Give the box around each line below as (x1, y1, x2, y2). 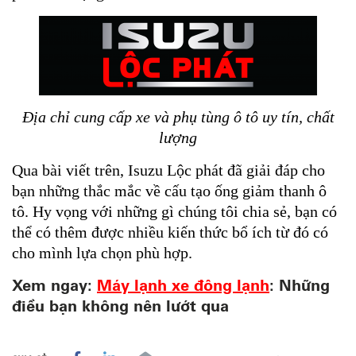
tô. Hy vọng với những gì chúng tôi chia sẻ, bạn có (12, 202, 337, 220)
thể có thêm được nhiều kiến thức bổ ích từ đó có (12, 222, 328, 241)
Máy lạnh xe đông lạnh (97, 273, 269, 296)
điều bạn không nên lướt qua (12, 293, 229, 317)
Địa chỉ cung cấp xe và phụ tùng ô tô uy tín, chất (21, 107, 335, 126)
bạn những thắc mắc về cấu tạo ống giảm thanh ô (12, 181, 327, 199)
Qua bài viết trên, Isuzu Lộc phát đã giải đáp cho (12, 161, 325, 179)
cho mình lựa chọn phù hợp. (12, 243, 192, 261)
